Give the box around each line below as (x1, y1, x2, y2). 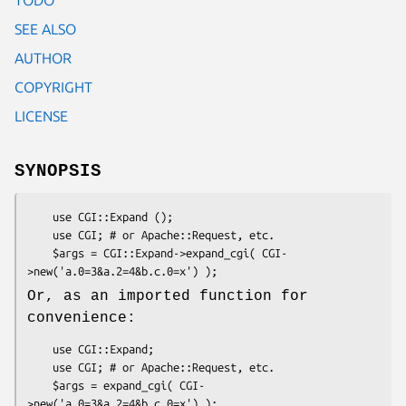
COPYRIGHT (14, 78, 92, 95)
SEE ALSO (14, 20, 76, 37)
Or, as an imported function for (27, 287, 308, 304)
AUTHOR (14, 49, 72, 66)
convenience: (27, 309, 136, 326)
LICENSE (14, 107, 68, 124)
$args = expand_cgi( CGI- (27, 378, 53, 391)
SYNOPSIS (14, 160, 101, 181)
